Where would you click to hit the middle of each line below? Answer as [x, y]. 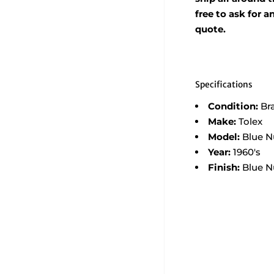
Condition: [234, 106]
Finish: [225, 168]
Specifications [224, 85]
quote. [210, 29]
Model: [225, 137]
